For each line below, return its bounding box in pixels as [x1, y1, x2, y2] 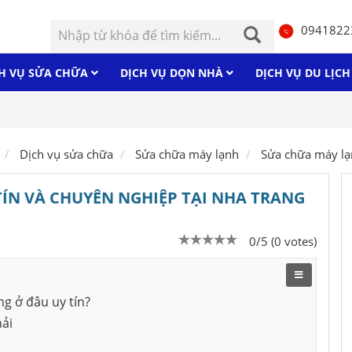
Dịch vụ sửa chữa [20, 146, 113, 162]
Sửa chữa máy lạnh [135, 146, 239, 162]
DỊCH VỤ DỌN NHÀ [120, 65, 226, 80]
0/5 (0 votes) [249, 233, 317, 249]
